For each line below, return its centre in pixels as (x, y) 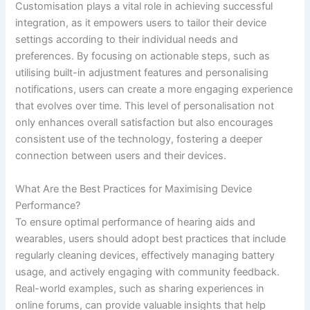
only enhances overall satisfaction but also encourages (145, 123)
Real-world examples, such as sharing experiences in (140, 288)
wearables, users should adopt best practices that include (151, 238)
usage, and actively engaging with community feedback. (148, 272)
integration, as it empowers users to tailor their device (141, 23)
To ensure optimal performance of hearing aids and (136, 222)
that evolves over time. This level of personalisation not (145, 106)
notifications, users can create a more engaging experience (154, 90)
